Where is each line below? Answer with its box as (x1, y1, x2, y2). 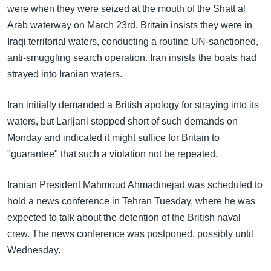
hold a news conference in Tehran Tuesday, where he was (7, 196, 255, 206)
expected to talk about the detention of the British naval (7, 212, 241, 223)
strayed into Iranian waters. (7, 69, 122, 79)
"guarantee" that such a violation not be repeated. (7, 149, 218, 159)
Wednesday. (7, 245, 60, 255)
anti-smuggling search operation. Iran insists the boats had (7, 53, 256, 63)
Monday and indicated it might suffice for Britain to (7, 132, 220, 143)
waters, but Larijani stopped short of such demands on (7, 116, 238, 126)
